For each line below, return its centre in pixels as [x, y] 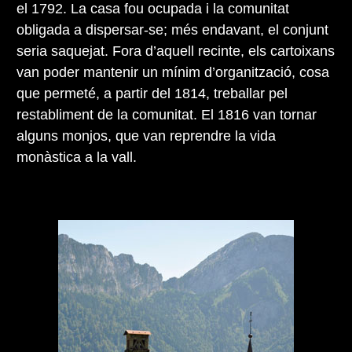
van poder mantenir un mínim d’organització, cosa [173, 73]
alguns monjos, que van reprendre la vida [146, 136]
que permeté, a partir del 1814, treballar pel [152, 94]
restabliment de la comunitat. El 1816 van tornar [167, 115]
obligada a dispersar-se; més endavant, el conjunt [172, 30]
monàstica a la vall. [77, 158]
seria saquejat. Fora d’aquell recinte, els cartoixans [176, 51]
